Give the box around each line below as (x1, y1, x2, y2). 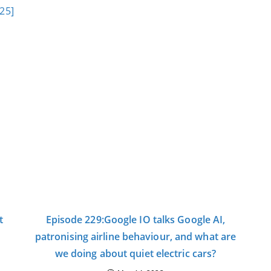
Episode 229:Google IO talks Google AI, (45, 213, 226, 227)
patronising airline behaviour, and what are (34, 230, 237, 244)
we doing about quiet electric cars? (54, 247, 217, 261)
